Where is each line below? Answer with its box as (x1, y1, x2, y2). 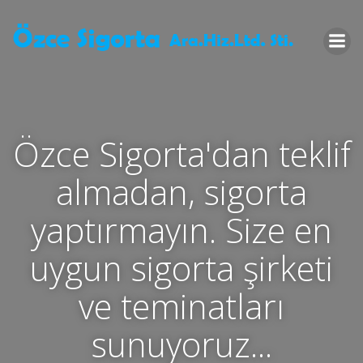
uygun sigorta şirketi (30, 246, 333, 291)
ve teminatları (79, 284, 284, 329)
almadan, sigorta (56, 169, 307, 215)
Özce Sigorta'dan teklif (12, 131, 351, 177)
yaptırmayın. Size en (31, 207, 332, 253)
